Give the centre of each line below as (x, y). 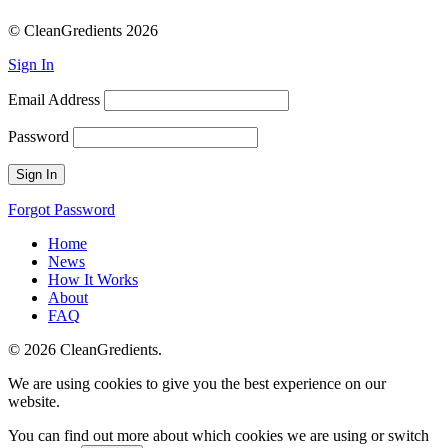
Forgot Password (61, 210)
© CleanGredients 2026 (83, 31)
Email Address (54, 100)
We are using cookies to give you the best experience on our (197, 384)
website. (34, 402)
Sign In (31, 65)
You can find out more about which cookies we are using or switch (218, 436)
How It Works (93, 280)
